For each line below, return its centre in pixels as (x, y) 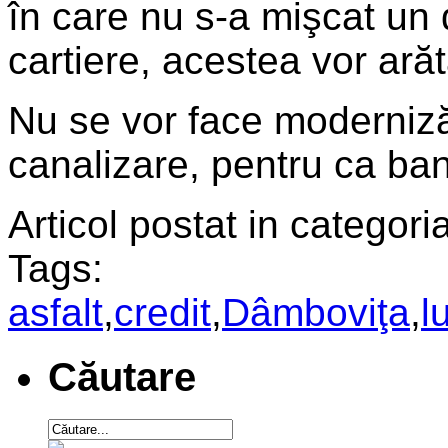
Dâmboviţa (316, 312)
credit (162, 312)
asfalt (55, 312)
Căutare (122, 376)
